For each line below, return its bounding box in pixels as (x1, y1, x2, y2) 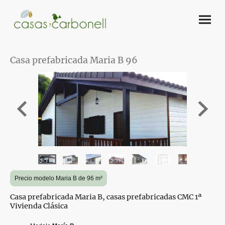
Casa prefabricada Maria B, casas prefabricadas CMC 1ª (10, 192, 202, 201)
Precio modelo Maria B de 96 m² (15, 174, 102, 182)
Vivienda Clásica (10, 201, 68, 210)
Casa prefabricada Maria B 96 (10, 54, 138, 66)
